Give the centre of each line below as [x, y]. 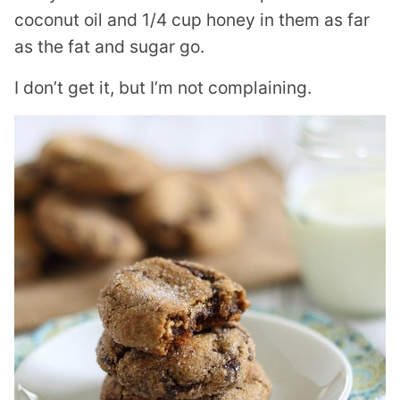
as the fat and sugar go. [109, 46]
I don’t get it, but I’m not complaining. [163, 87]
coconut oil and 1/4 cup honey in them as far [192, 19]
